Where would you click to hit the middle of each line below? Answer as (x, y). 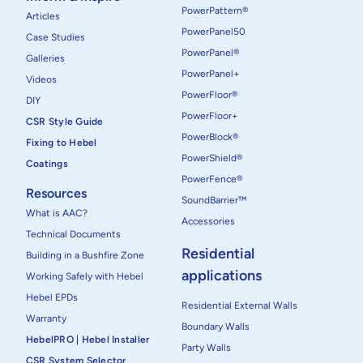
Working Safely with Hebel (85, 276)
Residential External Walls (239, 305)
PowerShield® (212, 158)
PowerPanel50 (214, 31)
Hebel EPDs (52, 297)
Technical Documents (73, 234)
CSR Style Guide (65, 121)
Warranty (46, 318)
